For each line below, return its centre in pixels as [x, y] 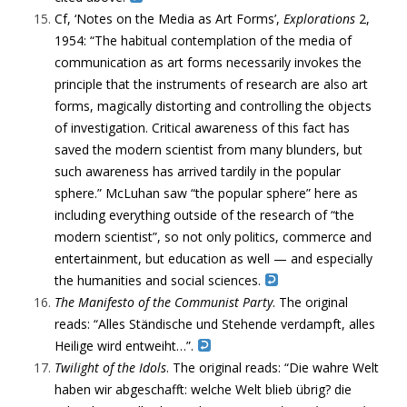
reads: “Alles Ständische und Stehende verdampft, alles [215, 324]
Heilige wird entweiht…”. [126, 346]
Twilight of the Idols [110, 367]
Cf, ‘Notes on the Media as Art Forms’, [169, 19]
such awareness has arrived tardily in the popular [198, 171]
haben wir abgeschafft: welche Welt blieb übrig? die [203, 389]
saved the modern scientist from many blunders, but [208, 149]
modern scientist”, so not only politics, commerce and [213, 237]
